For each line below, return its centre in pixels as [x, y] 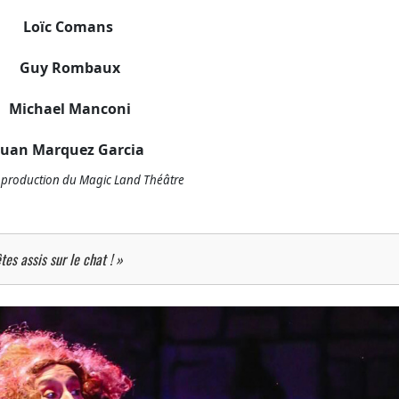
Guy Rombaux [70, 67]
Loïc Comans [70, 26]
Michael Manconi [70, 108]
